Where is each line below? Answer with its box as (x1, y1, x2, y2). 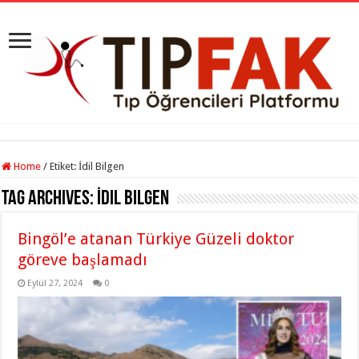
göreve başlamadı (18, 249, 148, 269)
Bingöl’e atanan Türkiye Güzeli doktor (18, 228, 295, 248)
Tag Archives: (2, 188, 98, 210)
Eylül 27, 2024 (27, 277, 83, 288)
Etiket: (50, 159, 79, 172)
